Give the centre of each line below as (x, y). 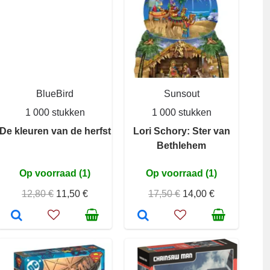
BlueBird (55, 94)
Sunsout (181, 94)
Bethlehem (181, 146)
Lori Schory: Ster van (181, 131)
